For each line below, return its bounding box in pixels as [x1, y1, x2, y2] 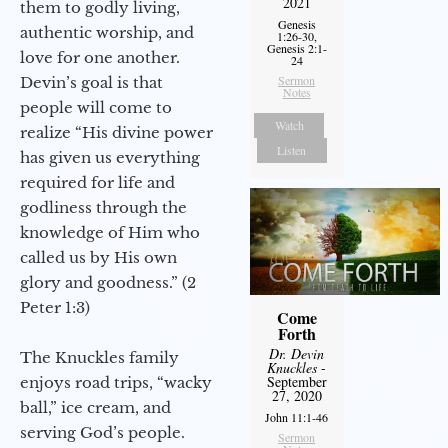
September [266, 372, 327, 392]
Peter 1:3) [20, 298, 90, 318]
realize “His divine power [20, 123, 213, 143]
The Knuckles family [20, 348, 179, 368]
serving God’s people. [20, 423, 185, 443]
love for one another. [20, 48, 180, 68]
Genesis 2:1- [266, 40, 327, 57]
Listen [277, 142, 307, 159]
